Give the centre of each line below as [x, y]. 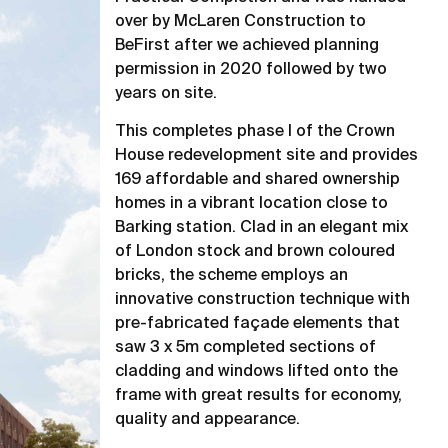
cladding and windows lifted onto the [257, 372]
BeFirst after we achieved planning [247, 46]
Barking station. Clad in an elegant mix [262, 228]
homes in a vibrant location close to [252, 204]
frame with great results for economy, [259, 396]
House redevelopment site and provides [267, 156]
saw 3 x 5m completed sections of [246, 348]
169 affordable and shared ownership [258, 180]
